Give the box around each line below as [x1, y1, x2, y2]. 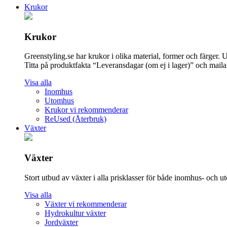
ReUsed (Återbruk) [45, 115, 106, 124]
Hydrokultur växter [45, 208, 106, 217]
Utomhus [45, 96, 74, 105]
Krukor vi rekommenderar [45, 105, 128, 115]
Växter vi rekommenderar [45, 199, 127, 208]
